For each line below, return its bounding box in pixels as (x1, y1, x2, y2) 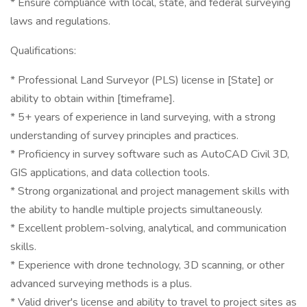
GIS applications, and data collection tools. (10, 165, 210, 180)
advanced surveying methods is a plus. (10, 276, 192, 291)
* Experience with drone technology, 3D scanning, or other (10, 258, 284, 273)
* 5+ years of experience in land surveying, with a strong (10, 110, 275, 125)
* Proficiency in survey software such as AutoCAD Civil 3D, (10, 147, 289, 162)
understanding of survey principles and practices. (10, 128, 238, 143)
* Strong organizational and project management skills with (10, 184, 289, 199)
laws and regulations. (10, 14, 110, 29)
